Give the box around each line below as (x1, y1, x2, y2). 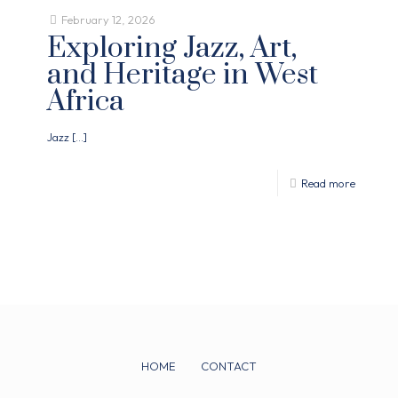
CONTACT (201, 359, 258, 374)
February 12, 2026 (61, 12, 155, 28)
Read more (301, 176, 355, 191)
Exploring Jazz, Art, (47, 30, 297, 68)
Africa (47, 84, 124, 121)
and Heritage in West (47, 57, 318, 94)
